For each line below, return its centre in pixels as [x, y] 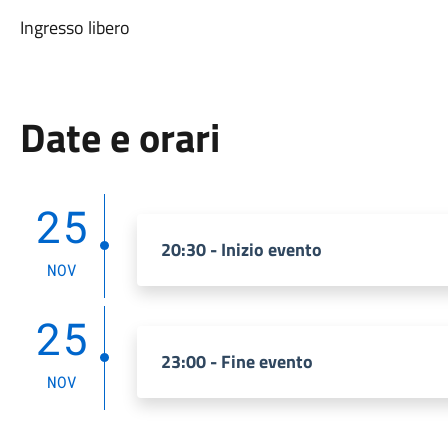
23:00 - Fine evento [236, 361]
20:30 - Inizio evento [241, 249]
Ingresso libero [74, 27]
